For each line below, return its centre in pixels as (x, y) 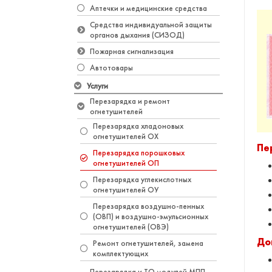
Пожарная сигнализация (132, 51)
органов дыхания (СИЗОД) (137, 35)
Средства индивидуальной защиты (151, 25)
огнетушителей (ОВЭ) (131, 227)
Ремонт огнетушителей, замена (148, 243)
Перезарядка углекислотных (142, 179)
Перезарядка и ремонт (130, 101)
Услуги (97, 86)
